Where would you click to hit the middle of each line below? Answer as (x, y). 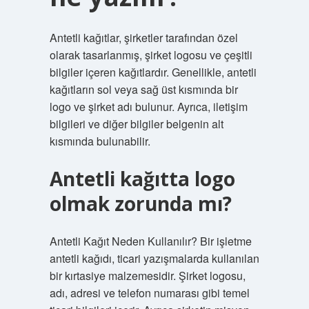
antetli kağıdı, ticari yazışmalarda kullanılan (154, 258)
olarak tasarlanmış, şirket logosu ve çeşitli (151, 55)
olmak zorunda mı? (140, 203)
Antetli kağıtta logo (142, 179)
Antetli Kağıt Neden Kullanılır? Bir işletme (150, 241)
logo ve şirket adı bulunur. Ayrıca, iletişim (148, 107)
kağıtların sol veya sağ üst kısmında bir (143, 89)
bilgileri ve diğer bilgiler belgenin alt (136, 124)
